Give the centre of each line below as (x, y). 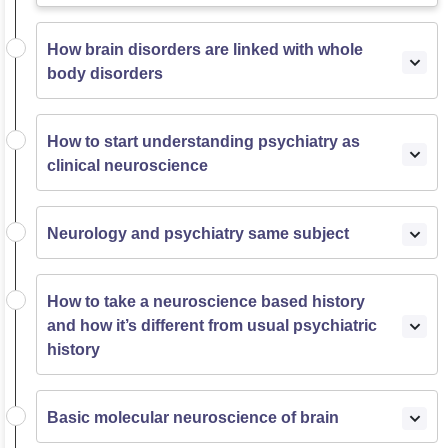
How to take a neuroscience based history (206, 301)
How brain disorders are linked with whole (205, 49)
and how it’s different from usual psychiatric (212, 325)
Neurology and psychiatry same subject (198, 233)
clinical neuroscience (127, 165)
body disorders (105, 73)
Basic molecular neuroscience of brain (193, 417)
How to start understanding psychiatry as (203, 141)
